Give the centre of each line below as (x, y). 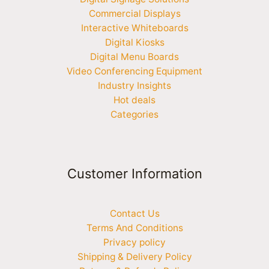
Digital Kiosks (134, 42)
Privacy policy (134, 243)
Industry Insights (134, 85)
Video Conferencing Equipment (134, 71)
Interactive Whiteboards (134, 28)
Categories (134, 114)
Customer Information (134, 173)
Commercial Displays (134, 13)
